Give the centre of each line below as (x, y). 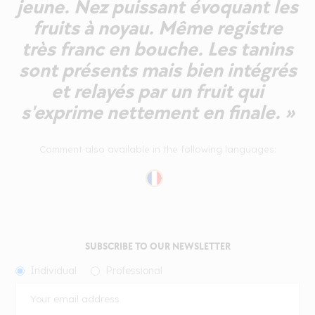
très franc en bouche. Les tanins (157, 49)
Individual (54, 270)
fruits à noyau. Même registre (157, 28)
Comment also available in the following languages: (157, 149)
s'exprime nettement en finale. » (157, 112)
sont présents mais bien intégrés (157, 70)
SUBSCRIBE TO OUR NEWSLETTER (157, 246)
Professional (134, 270)
